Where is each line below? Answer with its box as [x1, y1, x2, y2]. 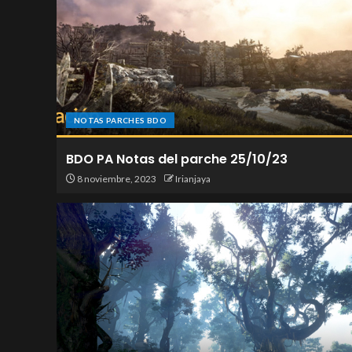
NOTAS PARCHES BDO [74, 115, 167, 125]
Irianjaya [175, 173, 211, 185]
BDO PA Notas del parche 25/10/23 [66, 150, 288, 168]
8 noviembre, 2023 [75, 173, 156, 185]
